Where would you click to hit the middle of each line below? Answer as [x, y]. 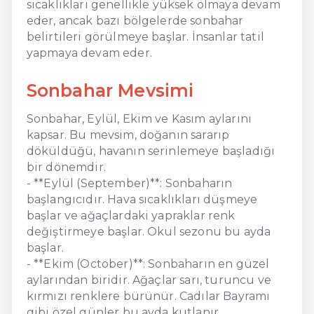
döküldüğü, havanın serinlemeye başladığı [151, 151]
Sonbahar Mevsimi [110, 90]
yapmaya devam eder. [89, 53]
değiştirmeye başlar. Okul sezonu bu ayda [149, 231]
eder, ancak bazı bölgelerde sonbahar [135, 20]
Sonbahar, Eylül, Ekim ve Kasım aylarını [139, 118]
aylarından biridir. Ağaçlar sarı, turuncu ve [149, 280]
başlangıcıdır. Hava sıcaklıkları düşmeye [142, 199]
